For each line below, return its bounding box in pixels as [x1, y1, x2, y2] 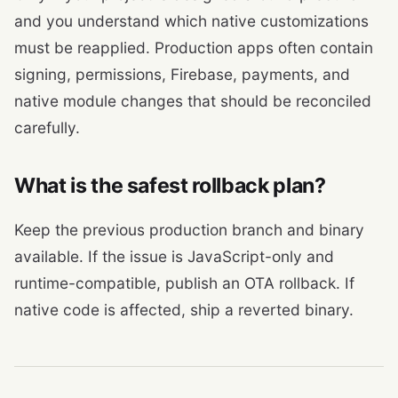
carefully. [14, 117, 80, 137]
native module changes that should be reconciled [14, 91, 371, 110]
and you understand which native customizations [14, 11, 369, 30]
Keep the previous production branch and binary [14, 219, 364, 239]
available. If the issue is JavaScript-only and [14, 246, 334, 266]
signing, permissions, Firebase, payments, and [14, 64, 350, 84]
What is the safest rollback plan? [14, 172, 326, 198]
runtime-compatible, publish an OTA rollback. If [14, 273, 354, 292]
